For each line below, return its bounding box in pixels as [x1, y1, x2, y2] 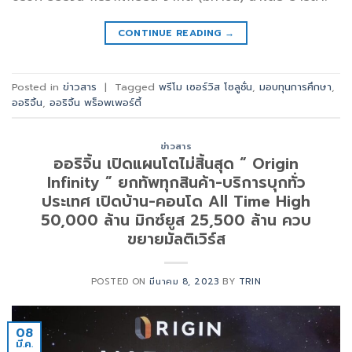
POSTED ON [90, 275, 150, 289]
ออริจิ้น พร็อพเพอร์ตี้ [49, 94, 141, 110]
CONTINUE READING [117, 26, 225, 41]
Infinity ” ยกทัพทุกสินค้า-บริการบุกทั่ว [46, 171, 306, 195]
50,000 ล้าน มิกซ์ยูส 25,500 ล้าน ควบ [41, 209, 311, 233]
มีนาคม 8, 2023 [149, 275, 219, 289]
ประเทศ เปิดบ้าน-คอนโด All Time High [42, 190, 310, 214]
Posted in [12, 79, 63, 94]
